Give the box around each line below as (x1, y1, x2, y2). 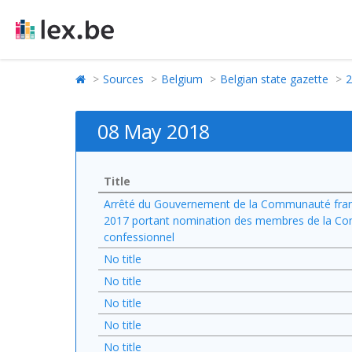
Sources (103, 71, 144, 86)
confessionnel (104, 229, 174, 244)
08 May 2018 (97, 118, 210, 145)
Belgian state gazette (220, 71, 328, 86)
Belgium (161, 71, 203, 86)
